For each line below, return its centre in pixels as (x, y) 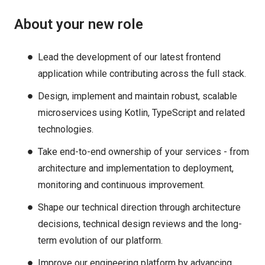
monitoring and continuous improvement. (121, 185)
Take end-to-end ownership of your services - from (143, 152)
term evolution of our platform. (100, 241)
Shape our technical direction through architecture (139, 208)
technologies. (66, 130)
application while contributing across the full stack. (142, 74)
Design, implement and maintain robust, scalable (138, 96)
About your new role (79, 25)
